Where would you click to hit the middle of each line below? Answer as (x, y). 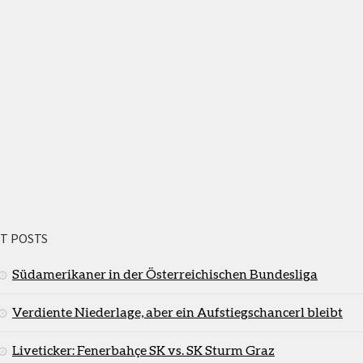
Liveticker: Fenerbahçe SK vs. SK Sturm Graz (143, 349)
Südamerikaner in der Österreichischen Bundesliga (165, 273)
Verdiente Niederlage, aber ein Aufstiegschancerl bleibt (177, 311)
